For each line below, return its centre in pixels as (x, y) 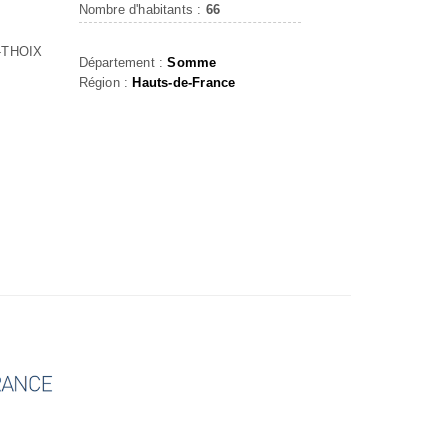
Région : (105, 82)
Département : (123, 62)
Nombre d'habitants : (142, 9)
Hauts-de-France (184, 82)
